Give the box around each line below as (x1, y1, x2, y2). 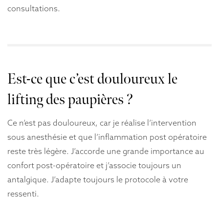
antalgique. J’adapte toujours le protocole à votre (7, 174, 188, 184)
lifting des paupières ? (7, 90, 133, 109)
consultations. (7, 3, 60, 14)
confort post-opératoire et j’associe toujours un (7, 160, 181, 170)
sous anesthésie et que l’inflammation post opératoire (7, 131, 207, 142)
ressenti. (7, 188, 39, 198)
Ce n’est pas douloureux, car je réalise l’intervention (7, 117, 197, 128)
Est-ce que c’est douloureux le (7, 70, 177, 88)
